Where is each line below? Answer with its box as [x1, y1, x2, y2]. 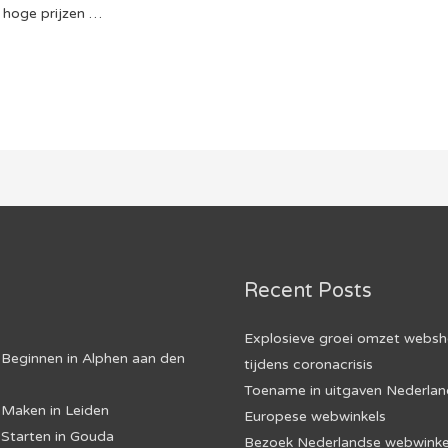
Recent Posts [244, 279, 372, 304]
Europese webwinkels [244, 408, 386, 426]
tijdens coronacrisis [244, 356, 373, 374]
